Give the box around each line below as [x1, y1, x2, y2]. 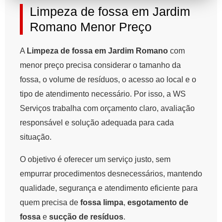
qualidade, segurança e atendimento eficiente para [20, 184, 198, 193]
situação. [20, 133, 52, 142]
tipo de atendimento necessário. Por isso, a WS [20, 90, 186, 99]
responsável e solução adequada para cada [20, 118, 174, 127]
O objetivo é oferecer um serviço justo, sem [20, 155, 170, 164]
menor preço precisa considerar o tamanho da [20, 61, 181, 70]
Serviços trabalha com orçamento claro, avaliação [20, 104, 195, 113]
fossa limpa [80, 198, 123, 207]
